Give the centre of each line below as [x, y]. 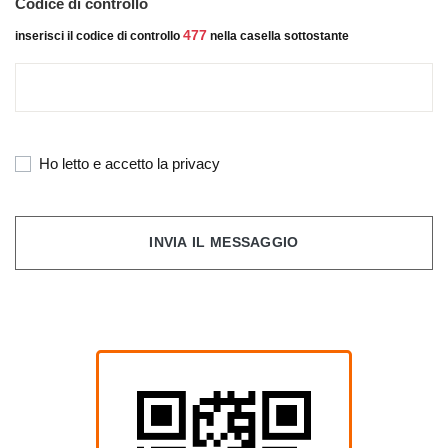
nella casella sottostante [278, 35]
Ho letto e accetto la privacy [129, 164]
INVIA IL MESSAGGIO [224, 243]
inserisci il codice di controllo [99, 35]
